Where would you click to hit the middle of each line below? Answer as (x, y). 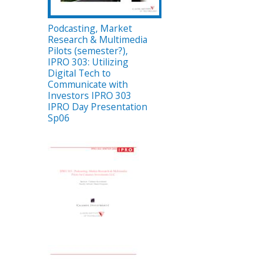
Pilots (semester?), (88, 50)
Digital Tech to (79, 73)
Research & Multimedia (98, 39)
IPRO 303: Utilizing (88, 62)
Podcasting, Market (90, 28)
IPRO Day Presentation (98, 106)
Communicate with (88, 84)
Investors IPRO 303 (90, 95)
